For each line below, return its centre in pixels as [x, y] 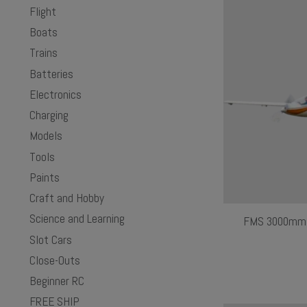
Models [46, 136]
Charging [49, 115]
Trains [44, 53]
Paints [45, 177]
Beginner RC [57, 281]
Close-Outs [55, 260]
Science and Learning [77, 219]
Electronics [56, 94]
